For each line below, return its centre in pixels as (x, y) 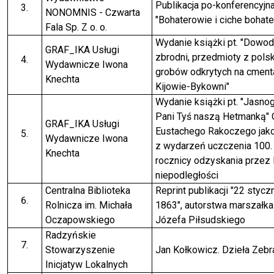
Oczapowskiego (80, 220)
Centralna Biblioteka (87, 191)
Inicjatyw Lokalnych (86, 265)
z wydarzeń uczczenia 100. (213, 146)
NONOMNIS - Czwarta (92, 13)
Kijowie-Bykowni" (192, 87)
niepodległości (187, 176)
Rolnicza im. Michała (88, 206)
